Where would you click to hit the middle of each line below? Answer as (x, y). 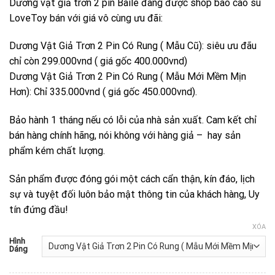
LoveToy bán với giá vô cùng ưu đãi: (86, 18)
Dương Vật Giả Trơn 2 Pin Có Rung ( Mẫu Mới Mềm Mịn (128, 77)
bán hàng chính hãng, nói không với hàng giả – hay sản (125, 136)
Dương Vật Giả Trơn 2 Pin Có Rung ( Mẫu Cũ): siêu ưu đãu (133, 46)
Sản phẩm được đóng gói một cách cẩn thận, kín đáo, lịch (132, 179)
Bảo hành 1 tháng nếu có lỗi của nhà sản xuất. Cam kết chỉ (133, 120)
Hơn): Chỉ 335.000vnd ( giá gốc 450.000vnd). (103, 92)
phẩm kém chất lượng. (57, 151)
